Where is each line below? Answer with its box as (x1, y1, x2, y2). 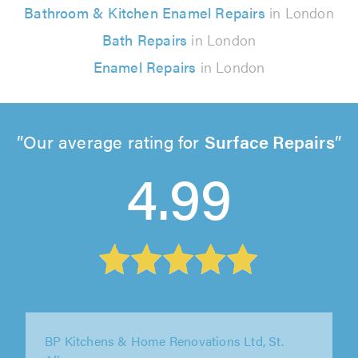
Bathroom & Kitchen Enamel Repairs (24, 2, 265, 22)
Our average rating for (23, 128, 205, 153)
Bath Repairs (101, 29, 188, 50)
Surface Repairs (204, 128, 335, 153)
